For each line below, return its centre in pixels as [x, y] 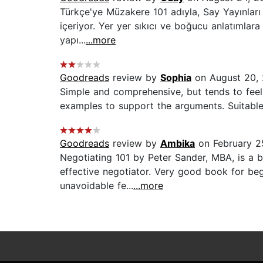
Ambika [178, 144]
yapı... [73, 40]
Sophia [176, 78]
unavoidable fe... [97, 186]
